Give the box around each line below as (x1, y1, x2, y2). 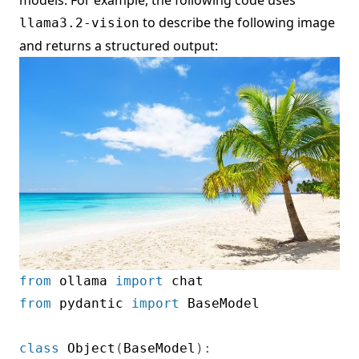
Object (67, 341, 115, 357)
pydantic (51, 296, 131, 312)
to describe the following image (139, 13, 335, 31)
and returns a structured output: (19, 36, 218, 54)
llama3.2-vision (19, 14, 139, 30)
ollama (51, 273, 115, 289)
